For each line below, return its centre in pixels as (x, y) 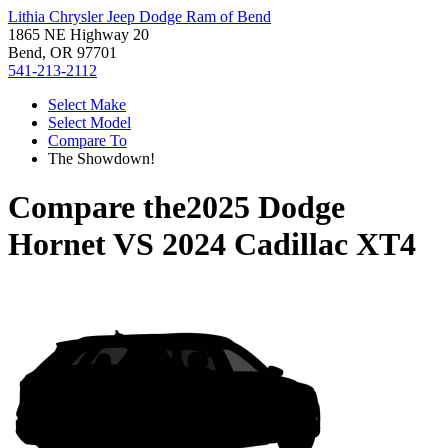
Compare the (97, 207)
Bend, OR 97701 (62, 52)
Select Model (89, 122)
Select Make (87, 104)
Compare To (87, 140)
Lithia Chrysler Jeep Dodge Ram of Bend (139, 16)
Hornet (57, 244)
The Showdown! (101, 158)
